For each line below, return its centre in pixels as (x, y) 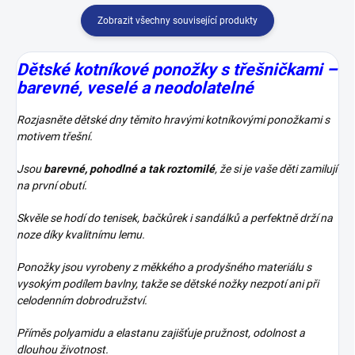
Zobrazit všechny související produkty (177, 20)
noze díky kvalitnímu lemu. (81, 234)
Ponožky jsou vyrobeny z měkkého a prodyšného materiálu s (164, 267)
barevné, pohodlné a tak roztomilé (129, 168)
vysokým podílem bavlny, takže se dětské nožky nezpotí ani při (168, 283)
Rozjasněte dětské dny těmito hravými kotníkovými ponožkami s (173, 119)
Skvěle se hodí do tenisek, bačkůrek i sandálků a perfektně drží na (175, 218)
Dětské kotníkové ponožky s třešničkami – (177, 69)
